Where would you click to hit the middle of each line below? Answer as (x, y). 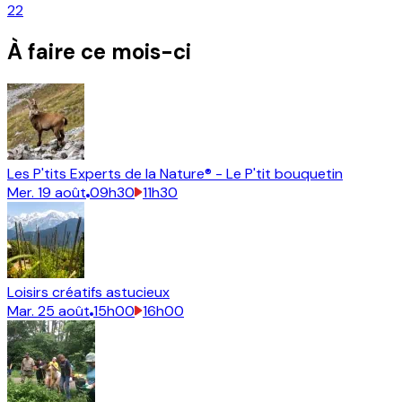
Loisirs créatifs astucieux (88, 293)
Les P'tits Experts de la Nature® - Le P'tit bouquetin (175, 174)
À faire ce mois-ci (99, 52)
